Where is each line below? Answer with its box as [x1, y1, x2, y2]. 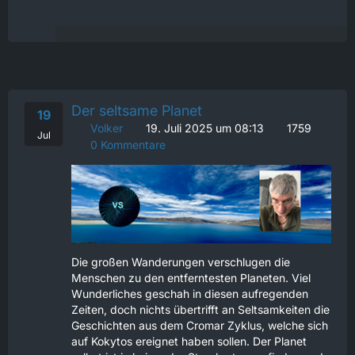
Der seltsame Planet [71, 102, 202, 120]
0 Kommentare [87, 138, 166, 152]
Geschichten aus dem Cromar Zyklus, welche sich [71, 318, 328, 332]
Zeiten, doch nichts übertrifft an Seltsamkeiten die [71, 302, 330, 316]
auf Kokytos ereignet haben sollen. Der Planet [71, 334, 307, 348]
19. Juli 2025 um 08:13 [146, 121, 264, 136]
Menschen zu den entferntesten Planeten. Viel [71, 270, 311, 284]
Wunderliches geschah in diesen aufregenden [71, 286, 308, 300]
